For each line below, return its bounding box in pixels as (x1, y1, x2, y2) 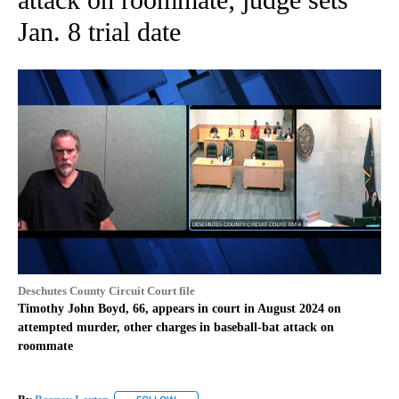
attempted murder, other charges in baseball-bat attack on (18, 320, 334, 334)
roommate (18, 338, 73, 353)
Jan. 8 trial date (18, 17, 181, 47)
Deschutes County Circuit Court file (18, 283, 195, 297)
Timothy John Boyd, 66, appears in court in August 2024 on (18, 301, 341, 315)
